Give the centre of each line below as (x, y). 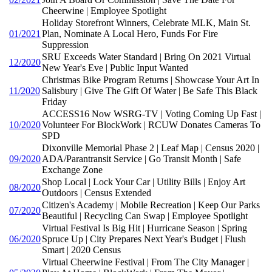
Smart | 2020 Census (81, 250)
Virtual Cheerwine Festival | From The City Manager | (145, 262)
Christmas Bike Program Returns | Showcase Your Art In (151, 80)
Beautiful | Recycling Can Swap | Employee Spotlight (145, 216)
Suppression (65, 44)
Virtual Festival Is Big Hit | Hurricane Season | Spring (144, 228)
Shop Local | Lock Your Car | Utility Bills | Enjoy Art (144, 182)
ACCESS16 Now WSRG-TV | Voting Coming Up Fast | (151, 114)
